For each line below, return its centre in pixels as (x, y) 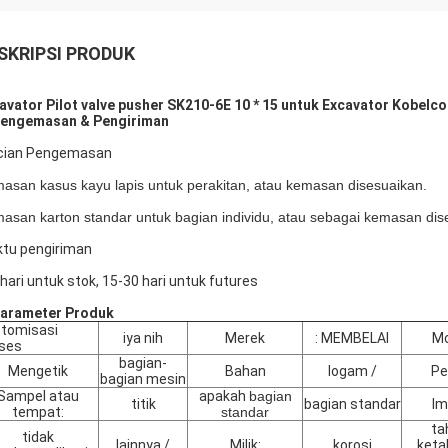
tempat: (37, 412)
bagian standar (352, 404)
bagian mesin (143, 379)
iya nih (143, 338)
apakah (223, 396)
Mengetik (37, 371)
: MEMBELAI (352, 338)
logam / (352, 371)
